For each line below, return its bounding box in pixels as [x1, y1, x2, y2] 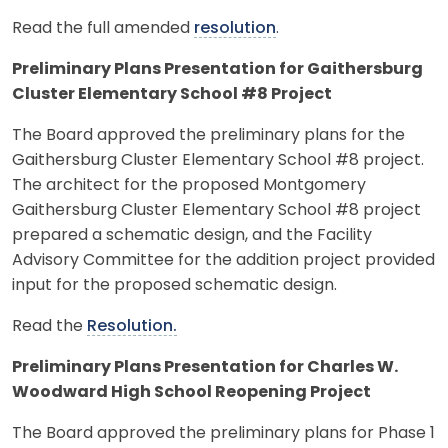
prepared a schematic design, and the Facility [12, 227, 372, 244]
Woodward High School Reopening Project [12, 384, 371, 401]
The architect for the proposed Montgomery [12, 177, 366, 194]
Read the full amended [12, 20, 194, 37]
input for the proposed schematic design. [12, 277, 337, 294]
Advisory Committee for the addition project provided [12, 252, 435, 269]
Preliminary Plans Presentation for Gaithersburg [12, 61, 423, 78]
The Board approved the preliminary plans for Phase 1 [12, 425, 435, 442]
